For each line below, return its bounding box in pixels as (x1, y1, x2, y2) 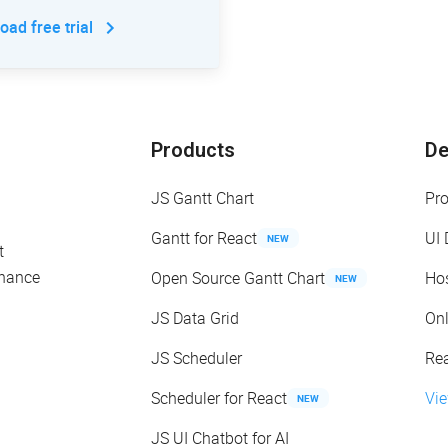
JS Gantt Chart (151, 187, 254, 210)
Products (151, 138, 235, 163)
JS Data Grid (151, 307, 239, 330)
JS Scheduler (151, 347, 242, 370)
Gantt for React (151, 227, 257, 250)
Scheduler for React (151, 387, 287, 410)
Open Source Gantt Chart (151, 267, 325, 290)
